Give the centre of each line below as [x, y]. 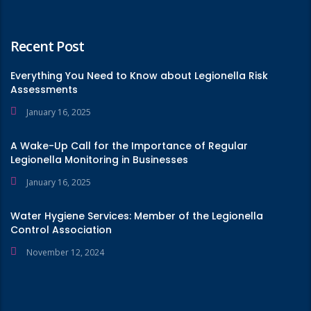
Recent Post [48, 46]
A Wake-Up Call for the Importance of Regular [129, 146]
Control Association [61, 230]
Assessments [44, 90]
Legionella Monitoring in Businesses [99, 160]
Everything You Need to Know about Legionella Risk [139, 76]
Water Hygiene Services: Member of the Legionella [137, 216]
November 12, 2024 [65, 252]
